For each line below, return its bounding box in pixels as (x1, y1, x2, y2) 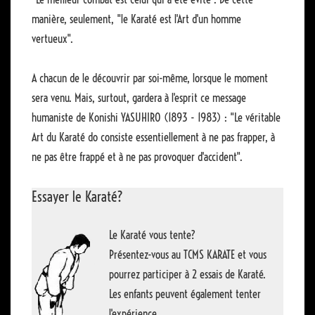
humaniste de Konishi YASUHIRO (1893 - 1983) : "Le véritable (32, 110, 281, 124)
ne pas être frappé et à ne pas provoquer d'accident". (32, 149, 243, 164)
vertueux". (32, 31, 73, 46)
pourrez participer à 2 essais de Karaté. (109, 266, 266, 281)
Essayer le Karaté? (32, 187, 123, 205)
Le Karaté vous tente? (109, 227, 195, 242)
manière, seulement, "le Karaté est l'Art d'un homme (32, 11, 241, 26)
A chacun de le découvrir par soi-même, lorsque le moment (32, 70, 268, 85)
